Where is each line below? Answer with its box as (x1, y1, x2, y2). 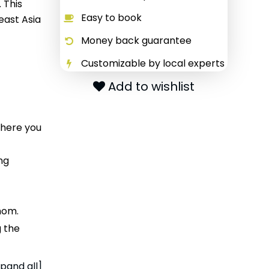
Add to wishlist (107, 78, 195, 95)
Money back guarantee (80, 34, 192, 47)
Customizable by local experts (80, 56, 225, 70)
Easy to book (80, 11, 142, 25)
